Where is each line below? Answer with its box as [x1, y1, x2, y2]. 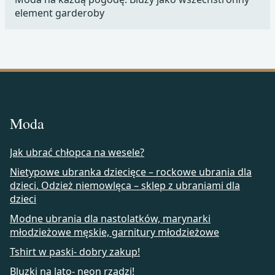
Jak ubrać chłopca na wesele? [10, 145, 144, 159]
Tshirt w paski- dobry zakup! [10, 244, 140, 258]
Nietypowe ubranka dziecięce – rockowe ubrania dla [10, 165, 252, 179]
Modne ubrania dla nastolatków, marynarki [10, 211, 211, 225]
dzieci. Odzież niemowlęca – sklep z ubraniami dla [10, 178, 240, 192]
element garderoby [15, 6, 104, 20]
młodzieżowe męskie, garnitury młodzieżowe [10, 225, 219, 239]
